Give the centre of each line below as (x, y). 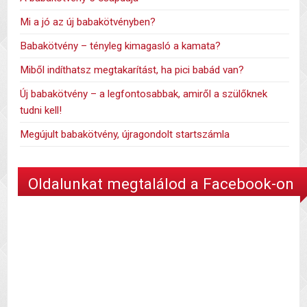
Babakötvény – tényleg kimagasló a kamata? (121, 46)
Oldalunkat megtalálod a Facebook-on (161, 183)
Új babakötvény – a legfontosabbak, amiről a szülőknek (144, 94)
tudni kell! (41, 111)
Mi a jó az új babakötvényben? (88, 22)
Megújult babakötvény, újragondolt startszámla (125, 135)
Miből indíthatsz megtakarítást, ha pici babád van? (132, 70)
